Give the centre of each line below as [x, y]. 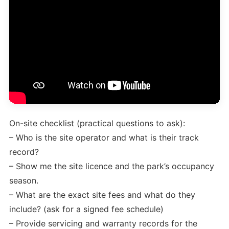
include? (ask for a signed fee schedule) [86, 209]
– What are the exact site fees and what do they [102, 194]
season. [24, 180]
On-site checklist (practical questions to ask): [97, 123]
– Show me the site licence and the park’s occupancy [112, 166]
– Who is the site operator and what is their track [104, 137]
